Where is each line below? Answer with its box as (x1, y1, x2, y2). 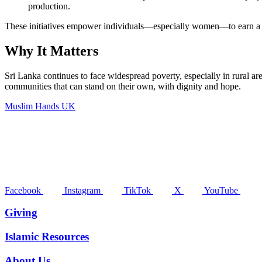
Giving (5, 206, 37, 219)
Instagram (64, 185, 101, 195)
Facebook (5, 185, 41, 195)
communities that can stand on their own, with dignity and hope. (5, 81, 246, 91)
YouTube (204, 185, 238, 195)
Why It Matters (5, 43, 98, 58)
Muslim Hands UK (5, 101, 75, 111)
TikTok (124, 185, 151, 195)
